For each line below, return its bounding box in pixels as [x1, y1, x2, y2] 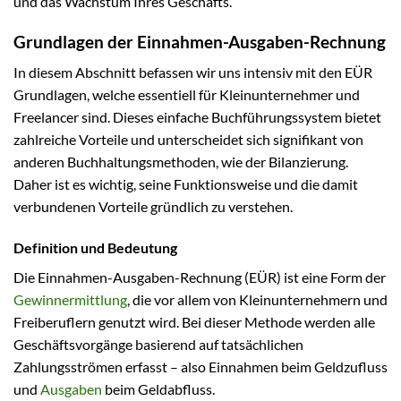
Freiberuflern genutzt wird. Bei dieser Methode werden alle [13, 312, 375, 330]
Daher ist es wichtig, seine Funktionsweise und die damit [13, 175, 358, 193]
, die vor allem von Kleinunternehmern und [127, 290, 388, 308]
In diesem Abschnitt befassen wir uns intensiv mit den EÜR [13, 64, 372, 81]
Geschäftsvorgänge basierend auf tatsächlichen [13, 335, 303, 353]
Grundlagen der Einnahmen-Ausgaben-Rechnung [13, 30, 386, 52]
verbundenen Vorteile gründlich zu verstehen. [13, 198, 293, 216]
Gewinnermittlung [13, 290, 127, 308]
